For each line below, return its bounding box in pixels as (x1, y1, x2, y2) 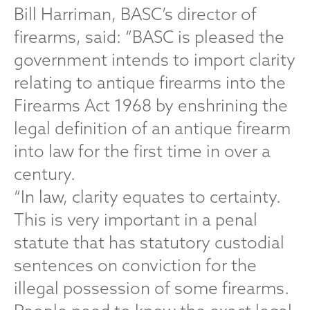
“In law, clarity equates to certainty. (14, 186, 281, 207)
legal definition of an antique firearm (14, 118, 291, 138)
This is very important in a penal (14, 209, 257, 230)
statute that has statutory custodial (14, 232, 284, 253)
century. (14, 163, 75, 184)
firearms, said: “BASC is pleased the (14, 26, 284, 47)
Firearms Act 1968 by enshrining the (14, 95, 288, 116)
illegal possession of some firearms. (14, 277, 289, 298)
